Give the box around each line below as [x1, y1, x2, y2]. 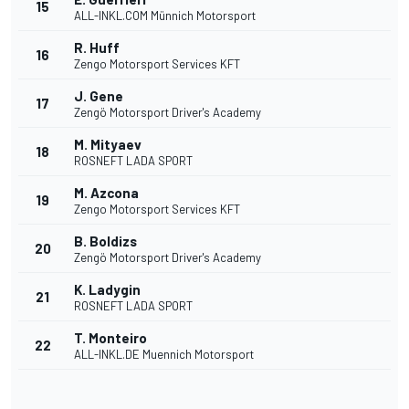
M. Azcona [74, 184, 139, 202]
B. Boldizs [74, 233, 137, 250]
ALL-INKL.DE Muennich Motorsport [74, 347, 254, 362]
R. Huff [74, 39, 120, 57]
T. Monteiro [74, 330, 147, 347]
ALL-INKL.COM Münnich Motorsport [74, 8, 256, 24]
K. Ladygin [74, 281, 141, 299]
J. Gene [74, 88, 123, 105]
